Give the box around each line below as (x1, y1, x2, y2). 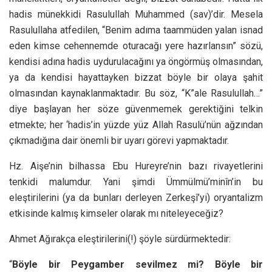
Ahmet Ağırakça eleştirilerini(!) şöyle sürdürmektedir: (9, 233, 231, 245)
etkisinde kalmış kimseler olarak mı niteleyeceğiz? (9, 207, 223, 219)
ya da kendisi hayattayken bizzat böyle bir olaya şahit (9, 71, 263, 83)
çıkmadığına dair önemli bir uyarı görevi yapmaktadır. (9, 134, 229, 146)
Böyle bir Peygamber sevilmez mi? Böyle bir (12, 258, 263, 270)
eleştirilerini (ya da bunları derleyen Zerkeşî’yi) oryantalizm (9, 191, 263, 203)
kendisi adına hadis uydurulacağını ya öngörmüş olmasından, (9, 55, 263, 67)
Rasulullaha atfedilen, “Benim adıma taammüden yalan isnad (9, 24, 263, 36)
